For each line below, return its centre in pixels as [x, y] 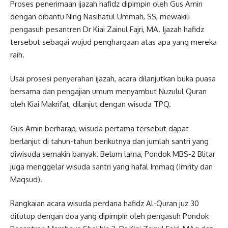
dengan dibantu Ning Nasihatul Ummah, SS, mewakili [100, 16]
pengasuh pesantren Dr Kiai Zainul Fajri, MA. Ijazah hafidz [107, 29]
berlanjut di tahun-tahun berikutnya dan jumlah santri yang [109, 141]
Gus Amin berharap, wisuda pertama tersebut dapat [99, 128]
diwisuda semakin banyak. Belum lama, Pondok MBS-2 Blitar [113, 154]
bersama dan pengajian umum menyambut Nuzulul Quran [108, 92]
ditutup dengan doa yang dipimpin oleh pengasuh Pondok [109, 216]
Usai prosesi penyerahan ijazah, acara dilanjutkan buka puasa [113, 79]
